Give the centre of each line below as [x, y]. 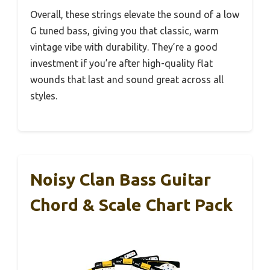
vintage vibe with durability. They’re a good [124, 47]
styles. [44, 96]
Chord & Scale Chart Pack [131, 205]
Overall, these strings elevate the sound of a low [135, 15]
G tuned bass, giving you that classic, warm [124, 31]
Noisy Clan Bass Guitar [121, 180]
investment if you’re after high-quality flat [121, 64]
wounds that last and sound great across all [127, 80]
